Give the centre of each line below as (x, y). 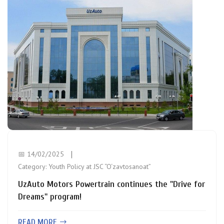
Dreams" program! (50, 197)
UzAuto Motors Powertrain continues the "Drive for (111, 184)
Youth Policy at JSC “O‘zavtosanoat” (100, 166)
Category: (33, 166)
